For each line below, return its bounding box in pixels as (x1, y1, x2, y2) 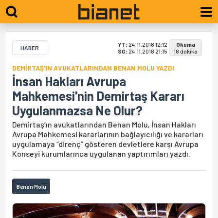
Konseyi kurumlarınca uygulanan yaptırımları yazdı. (12, 149, 190, 158)
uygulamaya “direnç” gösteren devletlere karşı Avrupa (12, 139, 199, 148)
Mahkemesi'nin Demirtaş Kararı (12, 88, 184, 103)
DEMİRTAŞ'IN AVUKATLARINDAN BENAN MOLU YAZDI (12, 64, 174, 72)
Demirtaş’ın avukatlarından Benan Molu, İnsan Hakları (12, 120, 196, 129)
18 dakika (174, 48, 198, 54)
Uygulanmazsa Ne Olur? (12, 103, 143, 118)
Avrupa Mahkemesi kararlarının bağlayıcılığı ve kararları (12, 129, 203, 139)
